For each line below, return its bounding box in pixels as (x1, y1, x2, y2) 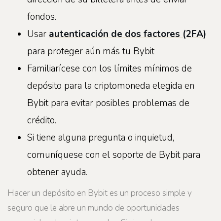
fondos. (27, 10, 56, 23)
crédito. (27, 113, 56, 127)
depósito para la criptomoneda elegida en (27, 79, 194, 92)
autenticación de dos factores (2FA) (49, 27, 206, 40)
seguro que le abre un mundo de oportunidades (7, 202, 180, 214)
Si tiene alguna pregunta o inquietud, (27, 131, 174, 144)
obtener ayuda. (27, 165, 87, 179)
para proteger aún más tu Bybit (27, 44, 154, 58)
